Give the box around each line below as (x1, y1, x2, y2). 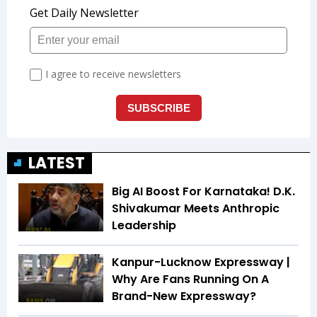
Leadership (112, 217, 176, 234)
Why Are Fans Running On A (112, 271, 269, 288)
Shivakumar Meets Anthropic (112, 200, 279, 217)
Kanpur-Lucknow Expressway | (112, 254, 290, 271)
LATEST (28, 152, 85, 175)
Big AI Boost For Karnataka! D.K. (112, 183, 295, 200)
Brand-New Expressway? (112, 288, 256, 305)
